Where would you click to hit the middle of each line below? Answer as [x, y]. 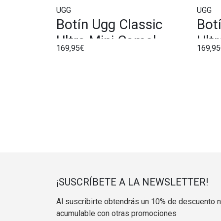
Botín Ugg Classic [109, 24]
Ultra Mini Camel [106, 40]
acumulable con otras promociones [116, 213]
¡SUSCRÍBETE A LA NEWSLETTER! [132, 182]
